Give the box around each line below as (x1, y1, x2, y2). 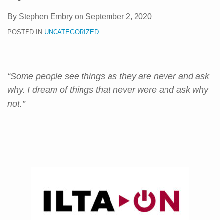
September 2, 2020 (85, 12, 152, 21)
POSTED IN (7, 28, 44, 36)
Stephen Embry (19, 12, 73, 21)
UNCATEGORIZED (44, 28, 99, 36)
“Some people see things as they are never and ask (7, 71, 209, 81)
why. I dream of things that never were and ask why (7, 84, 208, 95)
